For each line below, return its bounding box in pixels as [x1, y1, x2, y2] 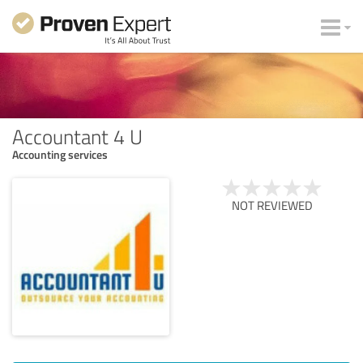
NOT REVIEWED [232, 196, 313, 214]
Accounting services [12, 146, 108, 162]
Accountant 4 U [12, 122, 143, 150]
